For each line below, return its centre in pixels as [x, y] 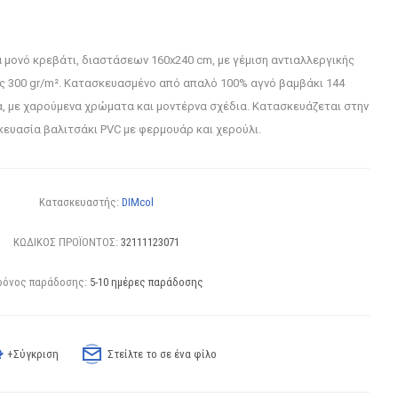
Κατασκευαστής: [80, 202]
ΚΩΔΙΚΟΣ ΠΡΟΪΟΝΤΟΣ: [66, 242]
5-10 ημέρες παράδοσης [146, 282]
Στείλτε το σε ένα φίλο [163, 354]
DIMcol [138, 202]
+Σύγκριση [33, 354]
